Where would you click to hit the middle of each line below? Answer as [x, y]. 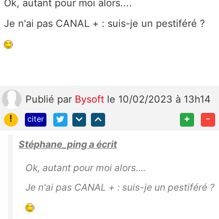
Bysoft [91, 99]
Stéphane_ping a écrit [68, 144]
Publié [41, 99]
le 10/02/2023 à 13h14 [159, 99]
